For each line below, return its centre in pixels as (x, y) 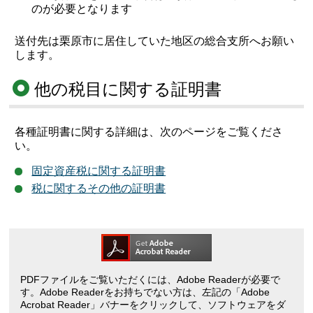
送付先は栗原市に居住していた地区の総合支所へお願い (155, 41)
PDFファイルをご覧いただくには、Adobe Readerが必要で (151, 280)
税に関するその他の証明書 (99, 189)
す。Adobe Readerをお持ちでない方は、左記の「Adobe (145, 292)
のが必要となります (82, 9)
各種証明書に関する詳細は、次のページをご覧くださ (149, 132)
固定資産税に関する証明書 (99, 171)
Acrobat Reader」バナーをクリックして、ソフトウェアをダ (153, 305)
